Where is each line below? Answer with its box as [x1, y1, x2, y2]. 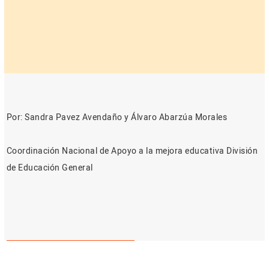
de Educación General [6, 162, 93, 174]
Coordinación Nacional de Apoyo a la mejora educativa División [6, 145, 258, 157]
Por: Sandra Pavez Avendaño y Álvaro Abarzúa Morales [6, 111, 227, 124]
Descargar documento [22, 243, 118, 256]
